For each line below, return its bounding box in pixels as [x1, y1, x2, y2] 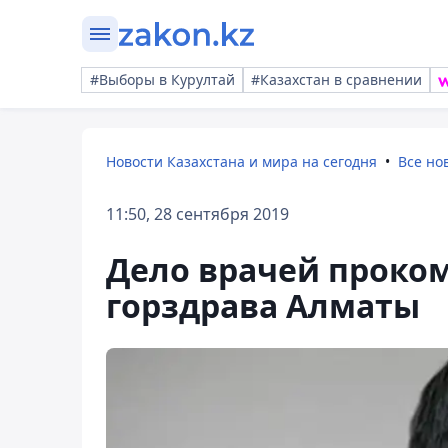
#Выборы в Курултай [90, 70, 235, 89]
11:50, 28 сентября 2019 [106, 203, 289, 225]
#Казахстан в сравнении [251, 70, 422, 89]
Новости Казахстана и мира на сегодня [106, 152, 377, 171]
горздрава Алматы [106, 284, 420, 327]
